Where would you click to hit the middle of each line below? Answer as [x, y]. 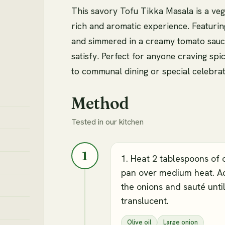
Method [100, 103]
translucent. [145, 201]
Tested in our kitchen [107, 122]
